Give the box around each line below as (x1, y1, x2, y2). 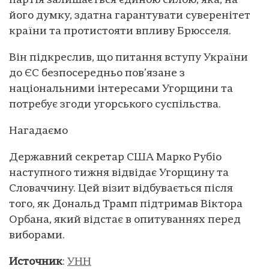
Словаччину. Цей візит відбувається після (9, 183, 233, 195)
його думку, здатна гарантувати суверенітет (9, 10, 250, 22)
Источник (9, 256, 62, 268)
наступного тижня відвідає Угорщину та (9, 167, 229, 179)
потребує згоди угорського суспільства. (9, 98, 221, 110)
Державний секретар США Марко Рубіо (9, 151, 222, 163)
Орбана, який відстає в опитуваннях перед (9, 214, 241, 226)
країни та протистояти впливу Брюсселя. (9, 25, 231, 37)
